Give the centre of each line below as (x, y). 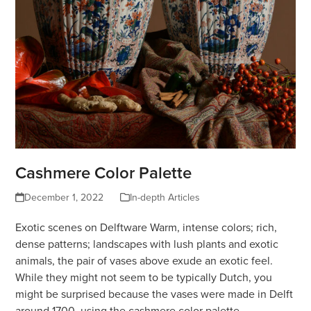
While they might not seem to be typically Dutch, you (144, 277)
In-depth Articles (165, 197)
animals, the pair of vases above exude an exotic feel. (144, 260)
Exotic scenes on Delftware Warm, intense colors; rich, (146, 227)
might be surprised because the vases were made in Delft (154, 293)
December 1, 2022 (64, 197)
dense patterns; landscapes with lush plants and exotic (147, 243)
